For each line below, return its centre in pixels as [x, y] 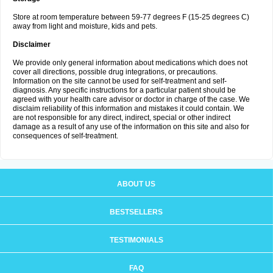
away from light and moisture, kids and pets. [85, 26]
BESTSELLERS [136, 212]
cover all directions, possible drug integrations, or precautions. [115, 72]
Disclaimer [32, 44]
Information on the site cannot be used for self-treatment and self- [120, 81]
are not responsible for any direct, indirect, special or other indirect [122, 118]
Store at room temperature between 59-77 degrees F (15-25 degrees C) [131, 17]
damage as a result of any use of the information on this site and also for [131, 127]
